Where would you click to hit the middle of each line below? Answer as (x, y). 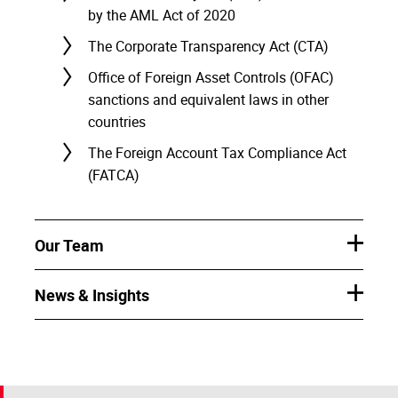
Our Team (69, 245)
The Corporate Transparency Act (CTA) (208, 46)
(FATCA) (114, 175)
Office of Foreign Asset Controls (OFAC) (211, 77)
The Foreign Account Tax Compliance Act (217, 153)
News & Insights (92, 295)
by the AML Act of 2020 (162, 15)
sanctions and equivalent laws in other (208, 99)
